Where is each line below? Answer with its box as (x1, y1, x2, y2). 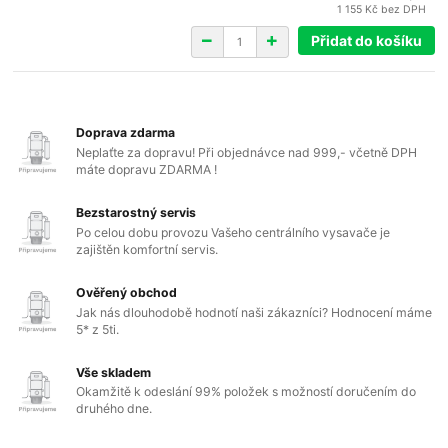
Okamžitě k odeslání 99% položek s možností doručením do (76, 384, 417, 400)
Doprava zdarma (76, 125, 176, 141)
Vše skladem (76, 364, 152, 380)
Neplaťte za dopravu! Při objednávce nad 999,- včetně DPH (76, 144, 418, 160)
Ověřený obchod (76, 284, 178, 300)
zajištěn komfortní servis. (76, 241, 219, 257)
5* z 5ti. (76, 321, 120, 337)
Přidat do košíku (310, 31, 422, 49)
